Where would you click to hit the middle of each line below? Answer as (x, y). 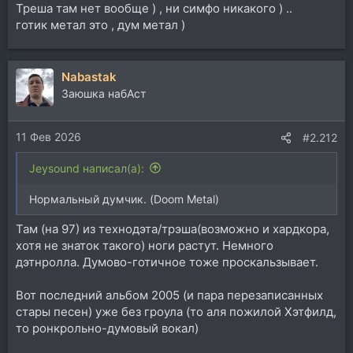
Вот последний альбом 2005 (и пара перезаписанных (169, 295)
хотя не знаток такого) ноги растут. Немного (145, 246)
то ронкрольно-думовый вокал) (107, 329)
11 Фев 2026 (48, 136)
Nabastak (89, 77)
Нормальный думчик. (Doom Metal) (124, 199)
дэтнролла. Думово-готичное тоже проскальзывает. (167, 262)
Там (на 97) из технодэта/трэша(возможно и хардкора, (173, 229)
